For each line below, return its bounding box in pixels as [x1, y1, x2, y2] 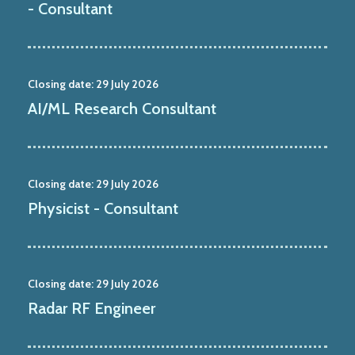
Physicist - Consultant [28, 198, 178, 218]
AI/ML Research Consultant [28, 98, 216, 118]
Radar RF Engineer [28, 298, 155, 318]
